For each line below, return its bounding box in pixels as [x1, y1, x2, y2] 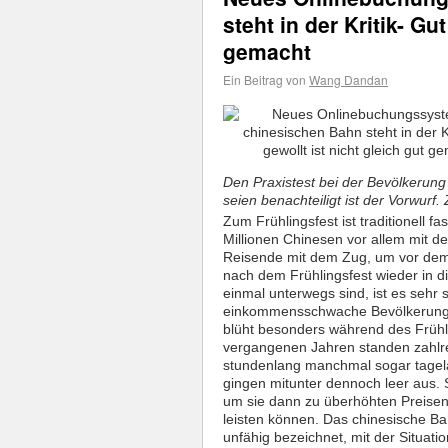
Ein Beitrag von [223, 71, 309, 89]
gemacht [223, 36, 311, 67]
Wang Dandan [309, 71, 388, 89]
